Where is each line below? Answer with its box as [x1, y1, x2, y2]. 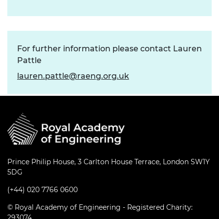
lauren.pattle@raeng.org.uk [17, 71, 129, 81]
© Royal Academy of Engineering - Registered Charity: [7, 203, 193, 212]
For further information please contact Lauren [17, 44, 202, 53]
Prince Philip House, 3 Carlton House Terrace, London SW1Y [7, 157, 210, 167]
